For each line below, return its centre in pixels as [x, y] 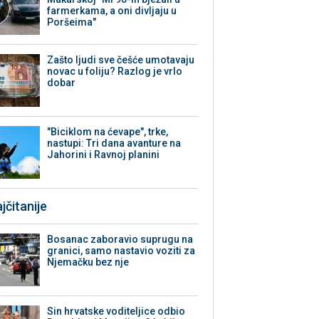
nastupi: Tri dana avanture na [114, 143]
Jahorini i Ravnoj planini [104, 155]
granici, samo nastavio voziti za [121, 251]
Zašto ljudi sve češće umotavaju [121, 60]
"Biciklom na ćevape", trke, [108, 132]
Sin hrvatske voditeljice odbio [116, 312]
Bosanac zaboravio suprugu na [120, 240]
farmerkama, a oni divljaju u [112, 11]
